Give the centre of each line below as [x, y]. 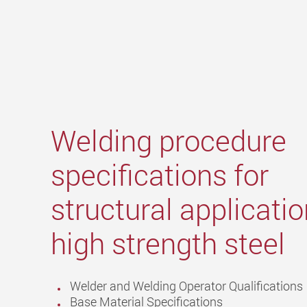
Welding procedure [169, 141]
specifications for [160, 175]
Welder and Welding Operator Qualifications [186, 286]
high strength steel [168, 244]
